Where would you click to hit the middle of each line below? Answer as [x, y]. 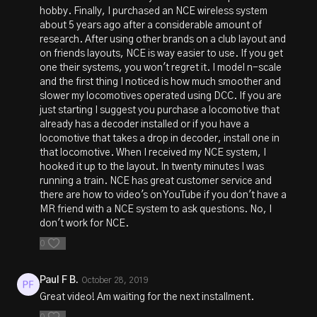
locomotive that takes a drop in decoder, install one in [160, 138]
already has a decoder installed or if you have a [144, 124]
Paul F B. [59, 280]
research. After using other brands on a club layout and [163, 39]
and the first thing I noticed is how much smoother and [160, 82]
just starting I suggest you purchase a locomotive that [160, 110]
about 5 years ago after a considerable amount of [151, 25]
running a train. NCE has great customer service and [156, 181]
